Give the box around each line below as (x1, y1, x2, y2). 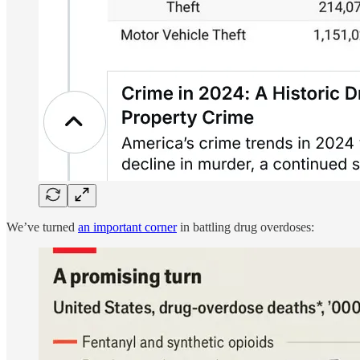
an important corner (78, 219, 177, 234)
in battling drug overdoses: (177, 219, 314, 234)
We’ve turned (6, 219, 78, 234)
